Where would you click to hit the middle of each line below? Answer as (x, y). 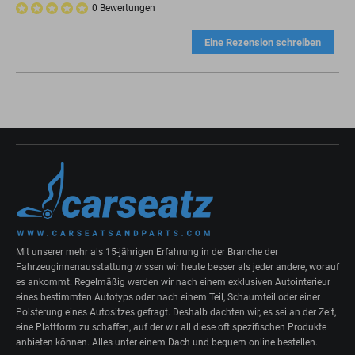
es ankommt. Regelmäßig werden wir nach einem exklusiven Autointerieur (173, 282)
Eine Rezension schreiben (262, 42)
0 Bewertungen (124, 8)
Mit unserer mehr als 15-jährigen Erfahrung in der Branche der (147, 252)
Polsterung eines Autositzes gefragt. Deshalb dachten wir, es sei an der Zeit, (176, 312)
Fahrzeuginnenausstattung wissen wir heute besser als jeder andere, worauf (177, 267)
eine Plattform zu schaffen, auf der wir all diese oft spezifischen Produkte (171, 327)
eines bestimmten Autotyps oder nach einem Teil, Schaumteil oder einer (168, 297)
